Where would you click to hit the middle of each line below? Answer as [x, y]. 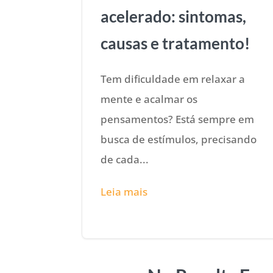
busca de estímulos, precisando [179, 139]
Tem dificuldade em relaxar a [173, 79]
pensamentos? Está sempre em [178, 119]
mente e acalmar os [149, 99]
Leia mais [124, 191]
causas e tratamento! [175, 43]
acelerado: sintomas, [174, 16]
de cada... [125, 159]
